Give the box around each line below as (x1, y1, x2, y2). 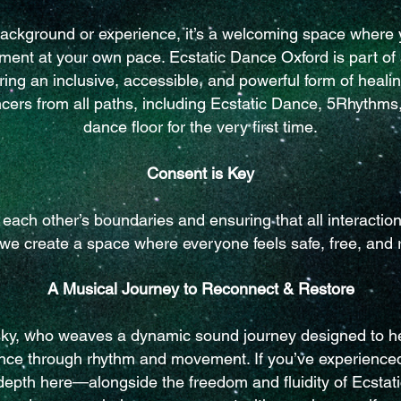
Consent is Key (147, 164, 254, 183)
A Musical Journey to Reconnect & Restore (47, 279, 354, 298)
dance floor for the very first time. (83, 117, 318, 136)
